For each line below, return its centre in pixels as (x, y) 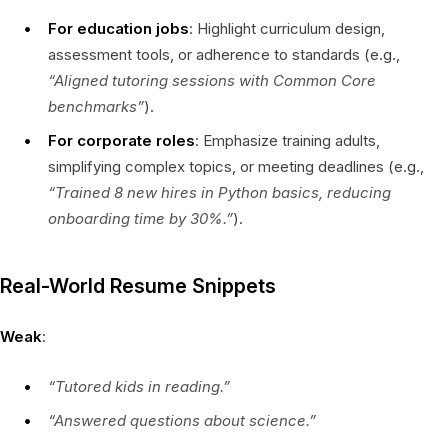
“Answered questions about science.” (182, 420)
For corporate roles (121, 140)
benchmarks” (96, 106)
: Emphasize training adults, (287, 140)
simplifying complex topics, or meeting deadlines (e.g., (236, 166)
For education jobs (118, 28)
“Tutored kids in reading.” (139, 386)
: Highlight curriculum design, (287, 28)
